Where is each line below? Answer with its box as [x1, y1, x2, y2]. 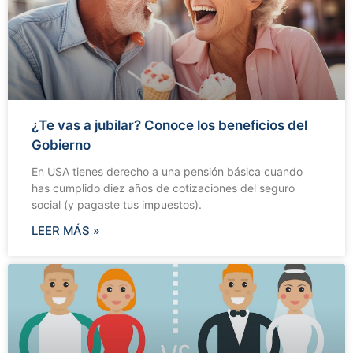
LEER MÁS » [32, 222, 100, 238]
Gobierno [32, 136, 91, 153]
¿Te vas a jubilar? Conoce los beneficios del [32, 117, 307, 133]
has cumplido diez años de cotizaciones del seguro [32, 180, 295, 195]
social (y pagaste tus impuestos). [32, 197, 202, 211]
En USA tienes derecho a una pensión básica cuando [32, 164, 303, 178]
